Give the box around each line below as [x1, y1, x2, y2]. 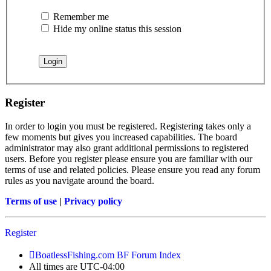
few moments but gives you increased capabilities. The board [5, 131, 237, 142]
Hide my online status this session [51, 24, 181, 34]
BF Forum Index [117, 249, 181, 260]
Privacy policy [64, 195, 122, 206]
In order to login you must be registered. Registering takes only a [5, 120, 251, 131]
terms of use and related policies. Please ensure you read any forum [5, 164, 260, 175]
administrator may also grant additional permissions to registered [5, 142, 249, 153]
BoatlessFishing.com [35, 249, 114, 260]
